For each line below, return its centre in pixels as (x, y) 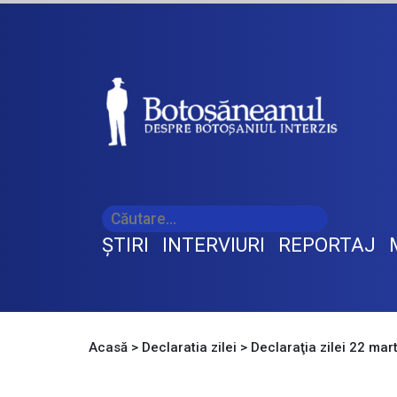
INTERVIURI (214, 245)
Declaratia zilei (189, 348)
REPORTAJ (327, 245)
